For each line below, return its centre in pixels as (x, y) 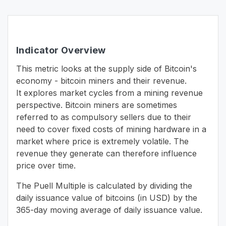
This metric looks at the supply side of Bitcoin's (106, 69)
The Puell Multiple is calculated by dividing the (104, 186)
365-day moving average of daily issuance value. (109, 210)
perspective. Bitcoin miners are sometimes (97, 105)
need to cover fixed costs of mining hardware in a (111, 129)
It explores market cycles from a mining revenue (109, 93)
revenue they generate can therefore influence (106, 153)
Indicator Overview (61, 50)
